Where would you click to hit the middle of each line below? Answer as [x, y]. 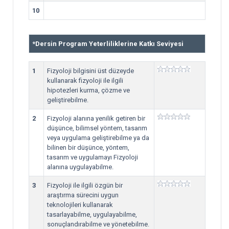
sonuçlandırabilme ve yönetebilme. [98, 224]
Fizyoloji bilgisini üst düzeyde [90, 71]
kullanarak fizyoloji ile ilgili [85, 81]
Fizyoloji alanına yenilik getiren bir [96, 118]
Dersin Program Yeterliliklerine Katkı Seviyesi [109, 44]
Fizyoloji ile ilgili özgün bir [85, 185]
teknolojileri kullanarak [80, 205]
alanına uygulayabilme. [80, 167]
